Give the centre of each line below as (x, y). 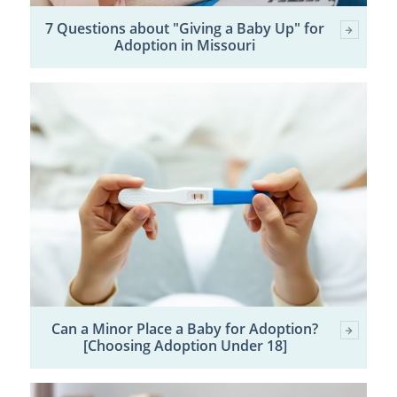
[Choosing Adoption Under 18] (185, 346)
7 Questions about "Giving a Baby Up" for (185, 28)
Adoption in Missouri (185, 45)
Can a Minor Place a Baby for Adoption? (185, 329)
